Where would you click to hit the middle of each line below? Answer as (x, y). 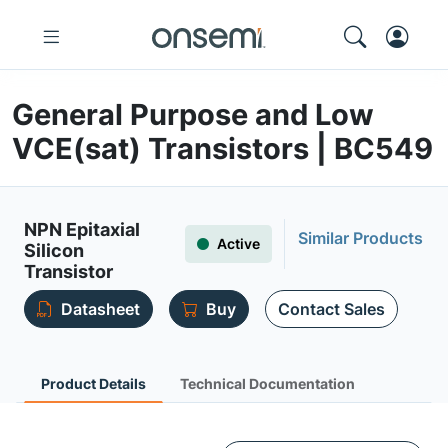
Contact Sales (331, 309)
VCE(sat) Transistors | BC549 (222, 148)
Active (238, 243)
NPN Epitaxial (82, 229)
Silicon (54, 250)
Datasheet (100, 309)
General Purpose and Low (193, 114)
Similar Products (360, 238)
